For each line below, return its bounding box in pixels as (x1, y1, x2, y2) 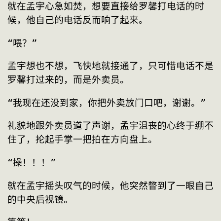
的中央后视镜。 (7, 194, 73, 205)
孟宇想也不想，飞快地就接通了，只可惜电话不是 (7, 61, 214, 72)
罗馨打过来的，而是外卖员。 (7, 74, 129, 85)
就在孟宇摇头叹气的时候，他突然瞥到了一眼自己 (7, 180, 214, 191)
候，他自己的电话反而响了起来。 (7, 14, 148, 25)
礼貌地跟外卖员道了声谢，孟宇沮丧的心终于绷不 (7, 120, 214, 131)
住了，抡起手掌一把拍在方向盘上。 (7, 134, 157, 145)
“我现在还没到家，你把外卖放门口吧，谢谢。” (7, 97, 206, 108)
